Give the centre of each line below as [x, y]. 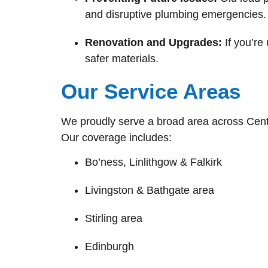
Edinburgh [109, 246]
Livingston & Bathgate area [150, 190]
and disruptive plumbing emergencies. [176, 14]
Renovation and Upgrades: [153, 42]
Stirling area [114, 218]
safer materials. [122, 58]
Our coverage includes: [116, 137]
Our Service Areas [151, 91]
